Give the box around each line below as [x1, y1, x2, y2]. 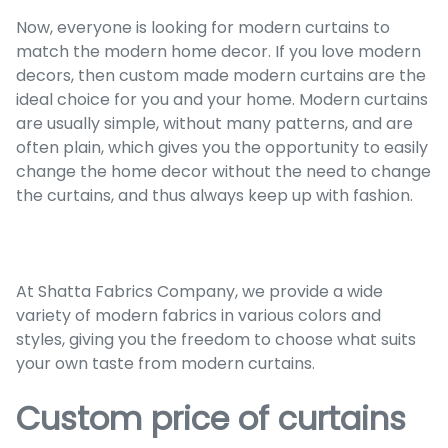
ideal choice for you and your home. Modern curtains [16, 87, 428, 111]
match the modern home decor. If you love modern [16, 39, 421, 63]
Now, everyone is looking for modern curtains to [16, 15, 390, 39]
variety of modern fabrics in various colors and [16, 303, 381, 327]
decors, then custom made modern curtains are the [16, 63, 426, 87]
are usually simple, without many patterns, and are [16, 111, 413, 135]
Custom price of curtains [16, 395, 406, 441]
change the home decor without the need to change [16, 159, 431, 183]
